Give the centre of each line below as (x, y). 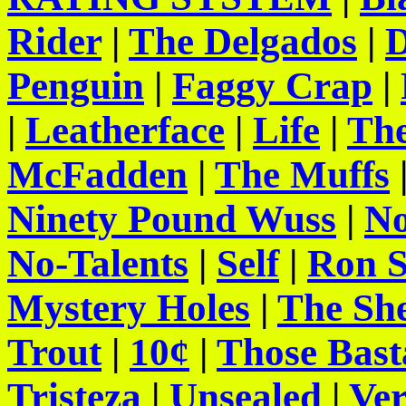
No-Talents (98, 263)
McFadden (97, 174)
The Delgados (243, 41)
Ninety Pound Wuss (172, 219)
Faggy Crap (272, 86)
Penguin (76, 86)
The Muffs (302, 174)
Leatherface (125, 130)
